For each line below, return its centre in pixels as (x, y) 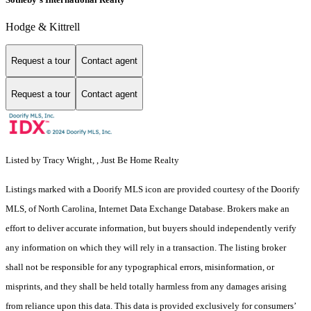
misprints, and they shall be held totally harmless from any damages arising (146, 287)
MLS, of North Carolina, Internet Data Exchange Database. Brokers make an (148, 209)
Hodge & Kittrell (43, 26)
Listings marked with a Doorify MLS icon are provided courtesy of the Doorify (153, 190)
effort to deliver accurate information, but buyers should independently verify (151, 228)
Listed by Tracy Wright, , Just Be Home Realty (92, 160)
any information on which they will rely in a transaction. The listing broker (146, 248)
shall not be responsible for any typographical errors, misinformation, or (140, 267)
